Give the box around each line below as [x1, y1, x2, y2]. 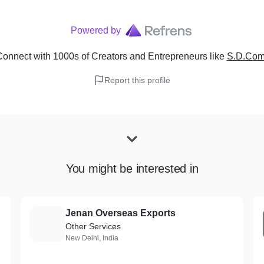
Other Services [65, 222, 121, 231]
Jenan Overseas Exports [65, 208, 176, 218]
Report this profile [104, 75, 170, 85]
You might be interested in [65, 162, 199, 175]
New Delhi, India [65, 234, 118, 242]
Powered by [70, 25, 121, 35]
